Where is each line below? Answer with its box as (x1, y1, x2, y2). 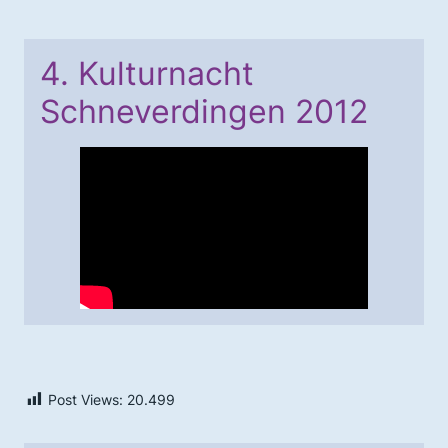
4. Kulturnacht (40, 53, 254, 93)
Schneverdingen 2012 (40, 91, 368, 131)
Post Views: (48, 390, 123, 408)
